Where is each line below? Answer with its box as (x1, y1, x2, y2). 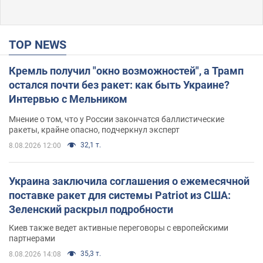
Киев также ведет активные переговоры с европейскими (9, 222, 228, 232)
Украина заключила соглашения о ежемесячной (9, 174, 249, 187)
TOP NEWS (16, 37, 66, 52)
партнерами (9, 233, 55, 243)
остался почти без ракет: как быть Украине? (9, 78, 230, 91)
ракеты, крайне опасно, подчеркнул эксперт (9, 124, 180, 134)
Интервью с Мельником (9, 92, 127, 105)
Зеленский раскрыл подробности (9, 203, 173, 215)
